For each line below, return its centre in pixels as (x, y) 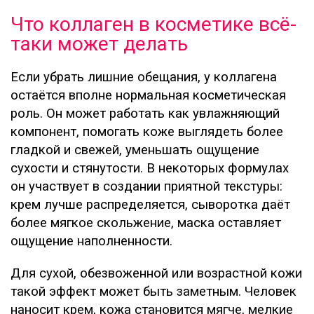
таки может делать (99, 43)
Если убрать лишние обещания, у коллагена (144, 77)
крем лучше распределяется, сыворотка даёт (150, 204)
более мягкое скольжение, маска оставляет (146, 223)
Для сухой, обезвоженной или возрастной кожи (156, 273)
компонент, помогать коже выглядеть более (147, 131)
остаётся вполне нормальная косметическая (148, 95)
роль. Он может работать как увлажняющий (145, 113)
